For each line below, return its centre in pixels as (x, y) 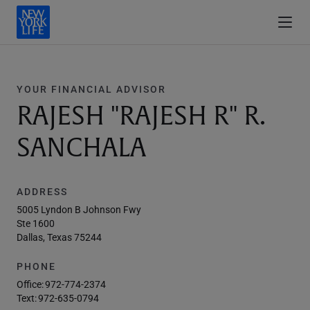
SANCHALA (81, 148)
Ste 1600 (36, 223)
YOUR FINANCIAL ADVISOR (91, 89)
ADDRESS (42, 191)
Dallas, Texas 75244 (59, 237)
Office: (30, 284)
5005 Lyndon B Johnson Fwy (79, 209)
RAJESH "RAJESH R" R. (141, 116)
